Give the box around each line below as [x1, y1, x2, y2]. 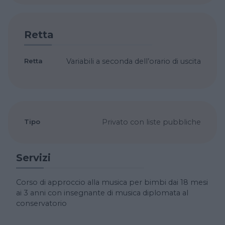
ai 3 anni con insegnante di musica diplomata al [16, 188, 188, 197]
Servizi [16, 151, 51, 164]
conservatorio [16, 198, 67, 208]
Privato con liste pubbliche [102, 117, 201, 127]
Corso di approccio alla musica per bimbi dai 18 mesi [16, 177, 208, 187]
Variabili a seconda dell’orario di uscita [66, 56, 201, 66]
